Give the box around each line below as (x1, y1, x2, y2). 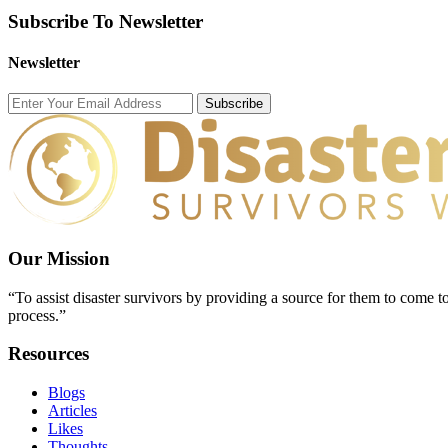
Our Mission (8, 247, 110, 269)
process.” (8, 306, 66, 324)
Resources (8, 343, 89, 365)
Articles (48, 401, 97, 419)
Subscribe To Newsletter (8, 10, 203, 32)
